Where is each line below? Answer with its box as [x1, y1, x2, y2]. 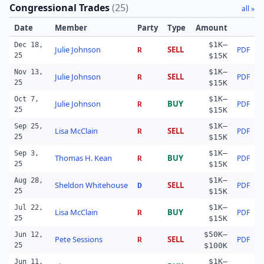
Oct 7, [14, 95, 39, 103]
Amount [196, 22, 227, 33]
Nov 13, [14, 68, 43, 76]
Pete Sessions [55, 234, 103, 245]
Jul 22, [14, 203, 43, 212]
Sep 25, [14, 122, 43, 130]
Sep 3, [14, 149, 39, 157]
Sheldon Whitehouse [55, 180, 128, 190]
